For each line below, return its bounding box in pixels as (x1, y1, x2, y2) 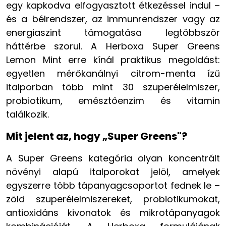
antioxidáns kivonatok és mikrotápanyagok (6, 206, 220, 219)
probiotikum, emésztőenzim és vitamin (6, 94, 220, 107)
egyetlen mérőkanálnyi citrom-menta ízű (6, 67, 220, 80)
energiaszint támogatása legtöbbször (6, 26, 220, 39)
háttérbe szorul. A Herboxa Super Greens (6, 39, 220, 52)
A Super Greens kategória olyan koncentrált (6, 151, 220, 164)
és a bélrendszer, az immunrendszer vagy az (6, 12, 220, 25)
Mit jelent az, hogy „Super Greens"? (6, 129, 187, 143)
